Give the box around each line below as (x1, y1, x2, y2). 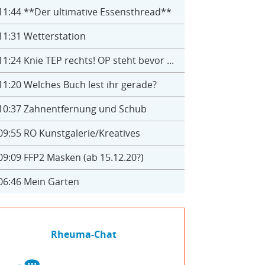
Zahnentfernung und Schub (21, 102, 147, 115)
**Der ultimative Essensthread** (21, 5, 172, 18)
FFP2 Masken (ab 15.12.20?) (21, 151, 144, 164)
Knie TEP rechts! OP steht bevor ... (21, 54, 174, 67)
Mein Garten (21, 175, 79, 188)
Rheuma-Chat (51, 228, 117, 241)
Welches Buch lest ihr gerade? (21, 78, 157, 91)
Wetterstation (21, 30, 86, 43)
